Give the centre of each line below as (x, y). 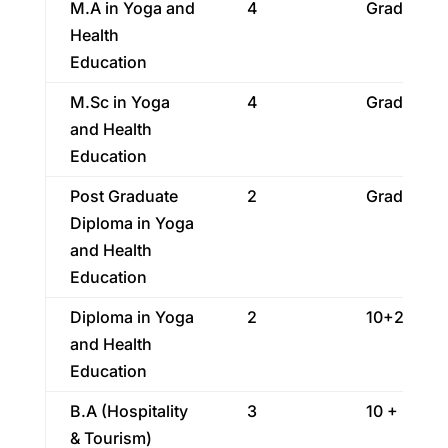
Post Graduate (123, 196)
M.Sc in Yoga (119, 102)
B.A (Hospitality (128, 411)
